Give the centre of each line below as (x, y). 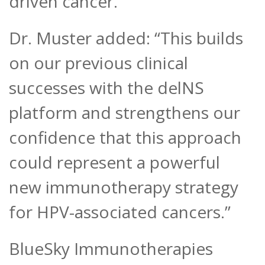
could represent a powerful (114, 162)
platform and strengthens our (125, 113)
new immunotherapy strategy (124, 187)
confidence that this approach (125, 138)
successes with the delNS (106, 88)
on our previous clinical (98, 63)
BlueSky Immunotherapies (111, 249)
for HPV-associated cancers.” (120, 212)
